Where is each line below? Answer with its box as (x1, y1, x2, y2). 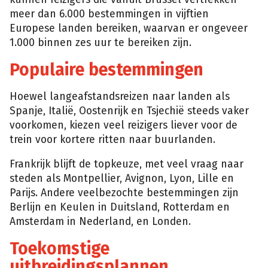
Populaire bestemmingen (10, 59, 203, 80)
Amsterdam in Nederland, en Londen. (10, 215, 191, 229)
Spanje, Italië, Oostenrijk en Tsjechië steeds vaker (10, 104, 249, 117)
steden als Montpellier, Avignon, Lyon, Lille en (10, 172, 234, 185)
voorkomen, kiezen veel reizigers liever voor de (10, 118, 237, 132)
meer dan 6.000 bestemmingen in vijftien (10, 8, 209, 21)
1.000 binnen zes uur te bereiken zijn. (10, 36, 191, 50)
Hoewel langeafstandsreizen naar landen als (10, 90, 230, 103)
